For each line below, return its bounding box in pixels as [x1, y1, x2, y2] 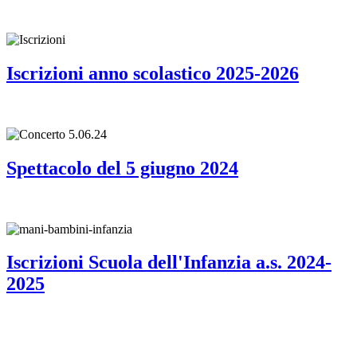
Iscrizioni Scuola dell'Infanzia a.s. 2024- [6, 252, 331, 273]
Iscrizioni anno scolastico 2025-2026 [6, 62, 299, 84]
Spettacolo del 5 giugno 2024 [6, 157, 238, 178]
